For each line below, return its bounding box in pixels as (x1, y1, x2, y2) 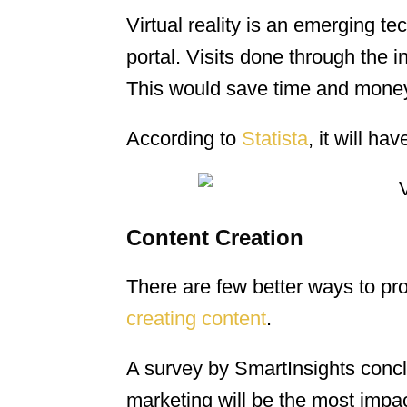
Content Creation (126, 225, 303, 251)
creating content (126, 307, 266, 331)
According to (126, 127, 242, 151)
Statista (242, 127, 308, 151)
